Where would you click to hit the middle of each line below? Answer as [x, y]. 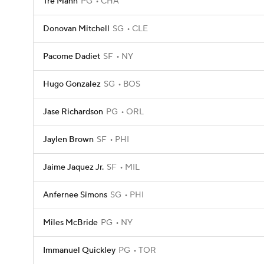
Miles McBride [70, 223]
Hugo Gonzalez [72, 84]
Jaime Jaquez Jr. [73, 167]
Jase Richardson [73, 112]
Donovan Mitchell [76, 29]
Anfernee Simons [75, 195]
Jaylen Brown [68, 140]
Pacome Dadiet [72, 57]
